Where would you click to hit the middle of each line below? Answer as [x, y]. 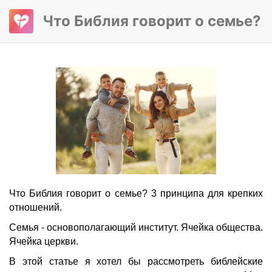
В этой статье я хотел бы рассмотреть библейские [136, 262]
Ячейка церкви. [44, 242]
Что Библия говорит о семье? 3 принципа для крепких [136, 194]
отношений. [36, 208]
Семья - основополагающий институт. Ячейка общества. [136, 228]
